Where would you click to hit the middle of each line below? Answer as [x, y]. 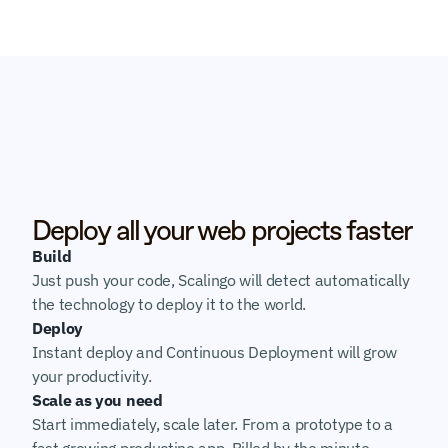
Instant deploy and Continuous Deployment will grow [214, 352]
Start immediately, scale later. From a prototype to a [213, 424]
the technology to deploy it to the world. [169, 304]
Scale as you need [97, 400]
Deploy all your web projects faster [222, 230]
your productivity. [92, 376]
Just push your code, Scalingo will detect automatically [221, 280]
